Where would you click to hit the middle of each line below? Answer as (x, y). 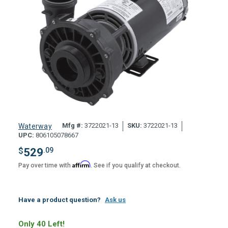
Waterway (35, 126)
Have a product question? (59, 199)
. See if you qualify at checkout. (135, 165)
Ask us (115, 199)
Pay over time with (45, 165)
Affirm (81, 164)
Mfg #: (72, 126)
